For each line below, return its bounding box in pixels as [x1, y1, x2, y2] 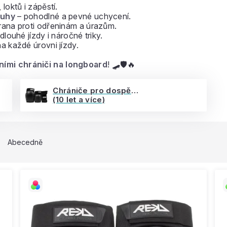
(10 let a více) [53, 95, 105, 104]
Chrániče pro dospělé [131, 86, 138, 95]
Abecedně [8, 138, 43, 146]
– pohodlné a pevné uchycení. [15, 11, 131, 21]
